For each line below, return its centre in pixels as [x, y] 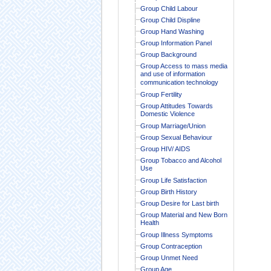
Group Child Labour [169, 8]
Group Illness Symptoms [176, 234]
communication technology [179, 83]
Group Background [168, 54]
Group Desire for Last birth [179, 203]
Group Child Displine [170, 20]
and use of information [172, 74]
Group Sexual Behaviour [176, 137]
